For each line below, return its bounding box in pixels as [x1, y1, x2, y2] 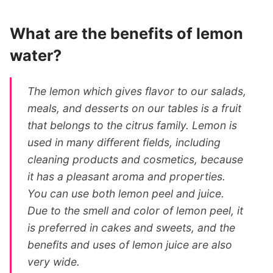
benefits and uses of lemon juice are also [27, 238, 233, 251]
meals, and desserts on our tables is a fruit [27, 101, 242, 115]
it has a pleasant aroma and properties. [27, 169, 226, 183]
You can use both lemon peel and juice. [27, 186, 225, 200]
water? [10, 46, 62, 65]
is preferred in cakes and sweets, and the [27, 221, 236, 234]
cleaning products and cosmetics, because [27, 152, 244, 166]
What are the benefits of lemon [10, 24, 243, 43]
